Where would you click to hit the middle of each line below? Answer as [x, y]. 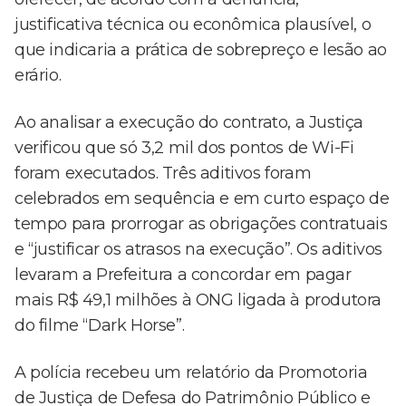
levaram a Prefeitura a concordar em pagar [183, 275]
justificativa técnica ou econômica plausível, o [193, 25]
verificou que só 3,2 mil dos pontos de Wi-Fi [184, 148]
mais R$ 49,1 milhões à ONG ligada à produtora [198, 300]
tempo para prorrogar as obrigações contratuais [201, 224]
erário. [38, 76]
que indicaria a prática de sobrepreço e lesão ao [201, 50]
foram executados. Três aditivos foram [163, 174]
